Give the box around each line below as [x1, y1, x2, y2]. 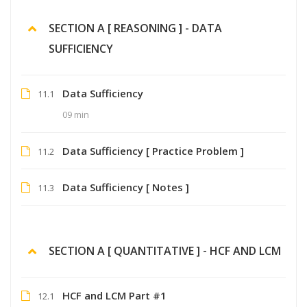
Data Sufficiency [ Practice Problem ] [62, 143, 244, 158]
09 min [62, 108, 89, 121]
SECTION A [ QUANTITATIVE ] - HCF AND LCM [49, 243, 281, 258]
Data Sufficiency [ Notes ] [62, 180, 189, 194]
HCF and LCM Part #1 [62, 288, 167, 302]
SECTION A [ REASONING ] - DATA [49, 20, 222, 36]
